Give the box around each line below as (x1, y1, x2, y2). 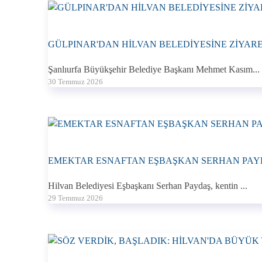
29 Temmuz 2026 (48, 194, 103, 203)
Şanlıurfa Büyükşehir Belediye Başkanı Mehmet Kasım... (48, 64, 260, 74)
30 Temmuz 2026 (48, 77, 103, 86)
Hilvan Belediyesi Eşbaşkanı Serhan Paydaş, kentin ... (48, 181, 247, 191)
